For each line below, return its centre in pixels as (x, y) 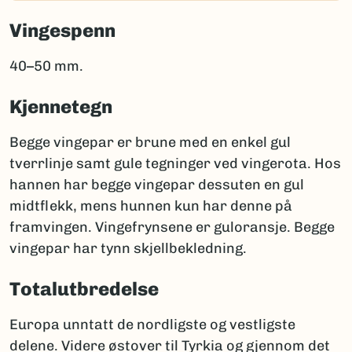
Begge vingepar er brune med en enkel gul (150, 143)
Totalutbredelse (84, 289)
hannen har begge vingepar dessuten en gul (157, 185)
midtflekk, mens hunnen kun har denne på (151, 206)
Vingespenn (62, 31)
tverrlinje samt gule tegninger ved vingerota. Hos (175, 164)
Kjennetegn (61, 107)
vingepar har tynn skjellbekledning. (128, 249)
